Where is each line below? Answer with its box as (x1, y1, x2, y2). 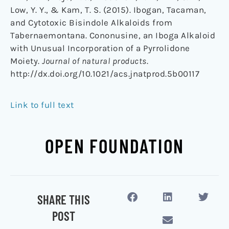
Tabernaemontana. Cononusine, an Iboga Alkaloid (10, 30, 215, 40)
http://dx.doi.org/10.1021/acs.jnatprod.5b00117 (10, 68, 199, 79)
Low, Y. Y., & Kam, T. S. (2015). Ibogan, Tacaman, (10, 4, 207, 15)
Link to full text (10, 99, 74, 110)
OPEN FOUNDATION (45, 134, 184, 157)
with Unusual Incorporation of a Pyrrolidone (10, 42, 190, 53)
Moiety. (10, 55, 42, 66)
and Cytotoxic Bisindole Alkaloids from (10, 17, 172, 28)
